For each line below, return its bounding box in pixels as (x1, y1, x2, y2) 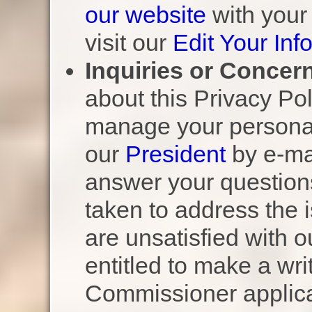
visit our (84, 29, 173, 56)
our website (84, 1, 206, 29)
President (125, 141, 226, 168)
